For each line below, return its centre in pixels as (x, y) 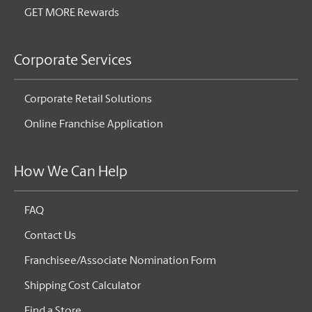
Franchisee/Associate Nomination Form (120, 262)
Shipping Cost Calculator (83, 287)
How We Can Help (71, 173)
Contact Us (50, 236)
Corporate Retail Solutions (88, 100)
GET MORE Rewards (72, 14)
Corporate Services (73, 61)
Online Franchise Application (94, 125)
